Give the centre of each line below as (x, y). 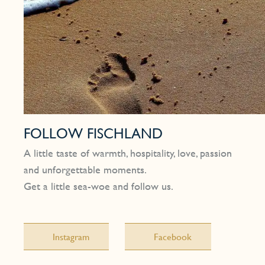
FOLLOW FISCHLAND (93, 133)
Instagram (71, 236)
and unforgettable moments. (85, 169)
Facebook (173, 236)
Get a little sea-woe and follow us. (98, 186)
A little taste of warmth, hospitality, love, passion (128, 153)
